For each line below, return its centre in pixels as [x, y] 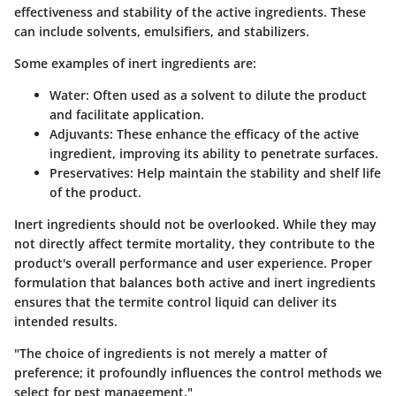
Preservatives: [91, 172]
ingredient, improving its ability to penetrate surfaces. [214, 153]
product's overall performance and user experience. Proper [193, 263]
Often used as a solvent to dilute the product [228, 95]
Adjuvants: [81, 133]
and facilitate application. [127, 114]
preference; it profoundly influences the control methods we [198, 372]
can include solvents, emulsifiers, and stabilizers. [162, 31]
